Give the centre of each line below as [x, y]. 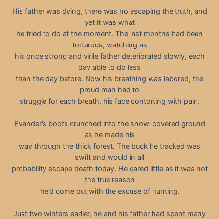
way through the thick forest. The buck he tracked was [109, 146]
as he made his [109, 135]
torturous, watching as [109, 45]
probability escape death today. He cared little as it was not [109, 168]
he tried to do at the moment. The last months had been [109, 33]
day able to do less [109, 67]
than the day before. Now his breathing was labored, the [109, 78]
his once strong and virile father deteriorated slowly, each [109, 56]
